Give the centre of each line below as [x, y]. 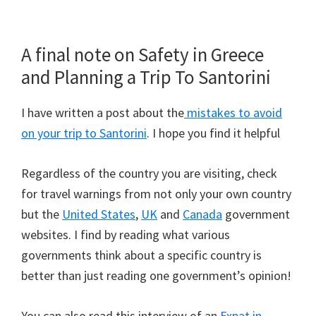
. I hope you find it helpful [213, 133]
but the [42, 214]
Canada [202, 214]
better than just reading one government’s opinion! [156, 276]
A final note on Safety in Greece [142, 55]
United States [99, 214]
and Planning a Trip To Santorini [146, 77]
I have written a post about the [103, 113]
